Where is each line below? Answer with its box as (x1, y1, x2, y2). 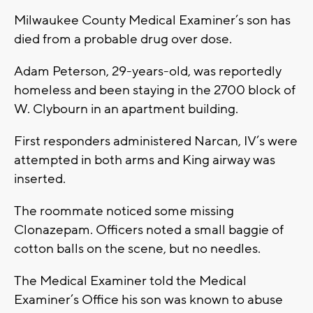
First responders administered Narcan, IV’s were (14, 133, 298, 150)
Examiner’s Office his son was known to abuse (14, 291, 283, 309)
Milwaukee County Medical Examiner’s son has (14, 12, 291, 29)
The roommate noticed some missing (14, 203, 234, 220)
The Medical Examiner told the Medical (14, 272, 247, 290)
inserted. (14, 170, 66, 188)
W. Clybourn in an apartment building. (14, 101, 238, 118)
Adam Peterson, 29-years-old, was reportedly (14, 63, 282, 80)
